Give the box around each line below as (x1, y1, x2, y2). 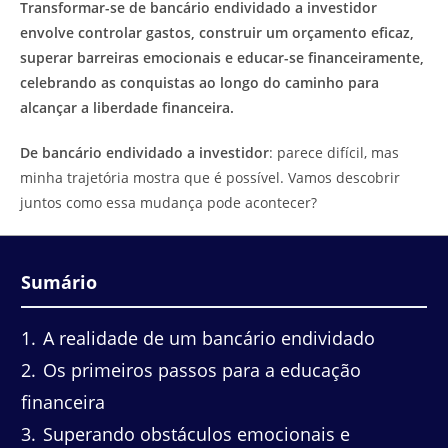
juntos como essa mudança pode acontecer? (20, 193, 317, 212)
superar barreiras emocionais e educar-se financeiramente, (20, 48, 424, 67)
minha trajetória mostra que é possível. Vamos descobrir (20, 168, 400, 187)
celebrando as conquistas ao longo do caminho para (20, 73, 379, 92)
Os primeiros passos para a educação (38, 357, 361, 382)
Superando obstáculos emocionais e (38, 421, 350, 446)
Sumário (21, 270, 97, 294)
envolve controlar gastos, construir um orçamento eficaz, (20, 23, 414, 42)
